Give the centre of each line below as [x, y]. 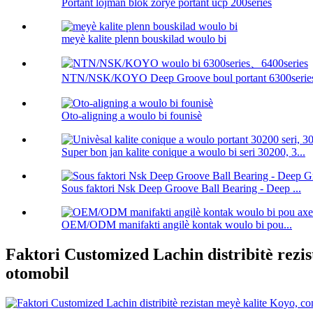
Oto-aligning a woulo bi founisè [132, 116]
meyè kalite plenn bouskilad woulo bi [144, 39]
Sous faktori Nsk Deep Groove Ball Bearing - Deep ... [181, 189]
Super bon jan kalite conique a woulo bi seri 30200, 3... [183, 152]
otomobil [37, 274]
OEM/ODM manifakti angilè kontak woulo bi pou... [177, 225]
